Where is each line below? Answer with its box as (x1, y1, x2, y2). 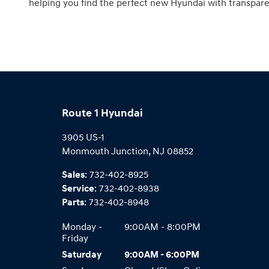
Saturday (62, 249, 102, 261)
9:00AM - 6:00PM (124, 249, 200, 261)
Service (62, 183, 95, 195)
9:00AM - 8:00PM (124, 221, 201, 233)
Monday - (62, 221, 103, 233)
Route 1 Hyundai (62, 106, 144, 120)
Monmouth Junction (62, 145, 149, 157)
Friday (62, 232, 89, 244)
